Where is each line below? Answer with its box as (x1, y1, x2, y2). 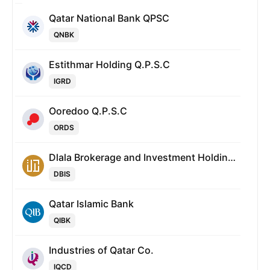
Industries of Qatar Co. (49, 244, 154, 256)
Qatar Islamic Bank (49, 198, 134, 210)
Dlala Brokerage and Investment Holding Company (228, 151, 236, 163)
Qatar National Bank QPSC (49, 12, 169, 24)
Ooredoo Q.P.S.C (49, 105, 127, 117)
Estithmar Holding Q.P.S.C (49, 58, 170, 71)
